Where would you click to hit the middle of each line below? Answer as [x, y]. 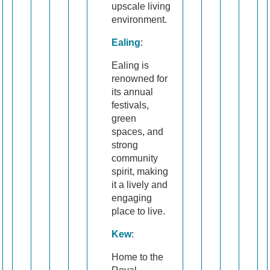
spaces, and [137, 132]
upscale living [141, 7]
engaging [132, 198]
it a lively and [140, 185]
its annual [132, 92]
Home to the [137, 257]
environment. [139, 20]
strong [125, 145]
